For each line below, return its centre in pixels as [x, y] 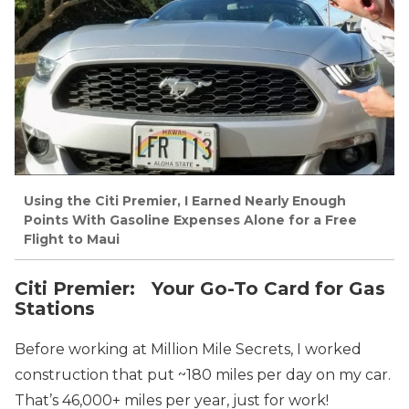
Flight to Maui [72, 240]
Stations [55, 308]
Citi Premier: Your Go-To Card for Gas [200, 288]
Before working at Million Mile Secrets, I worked [188, 349]
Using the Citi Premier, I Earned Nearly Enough [185, 201]
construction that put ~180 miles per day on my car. [204, 374]
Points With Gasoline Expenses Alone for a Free [190, 220]
